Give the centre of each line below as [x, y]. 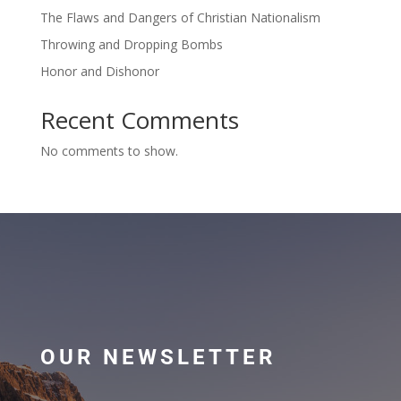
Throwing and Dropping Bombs [131, 45]
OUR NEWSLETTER [158, 358]
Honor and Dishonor [99, 72]
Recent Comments [139, 120]
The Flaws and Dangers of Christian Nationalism [180, 18]
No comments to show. [109, 151]
